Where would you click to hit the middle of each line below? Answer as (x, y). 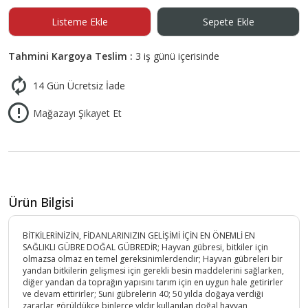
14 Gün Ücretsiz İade (79, 86)
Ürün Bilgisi (41, 202)
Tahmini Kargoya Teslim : (72, 56)
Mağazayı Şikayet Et (77, 113)
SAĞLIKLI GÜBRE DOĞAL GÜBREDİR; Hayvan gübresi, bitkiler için (145, 247)
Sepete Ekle (228, 21)
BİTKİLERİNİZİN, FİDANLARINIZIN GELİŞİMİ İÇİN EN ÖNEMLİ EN (139, 236)
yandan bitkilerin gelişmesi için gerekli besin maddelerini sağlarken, (153, 271)
